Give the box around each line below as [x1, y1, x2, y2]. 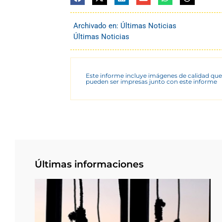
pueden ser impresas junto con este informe [86, 77, 217, 85]
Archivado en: [73, 21, 120, 30]
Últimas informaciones [35, 158, 144, 170]
